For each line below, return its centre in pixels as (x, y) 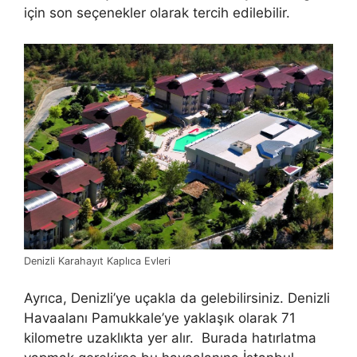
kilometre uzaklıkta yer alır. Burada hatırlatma (170, 338)
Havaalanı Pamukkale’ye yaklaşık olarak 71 (160, 318)
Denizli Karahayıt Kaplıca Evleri (97, 261)
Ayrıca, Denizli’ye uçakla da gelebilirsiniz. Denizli (177, 298)
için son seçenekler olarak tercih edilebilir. (157, 13)
